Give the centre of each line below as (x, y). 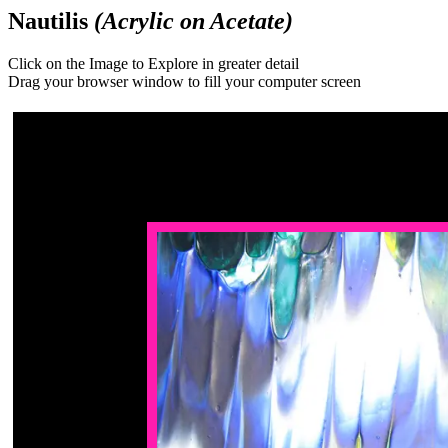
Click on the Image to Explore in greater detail (153, 63)
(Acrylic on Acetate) (193, 21)
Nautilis (51, 21)
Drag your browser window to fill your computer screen (184, 81)
